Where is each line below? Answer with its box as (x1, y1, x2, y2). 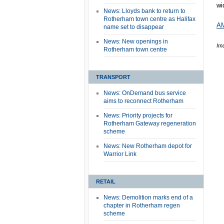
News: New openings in (103, 38, 168, 45)
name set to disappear (103, 23, 164, 30)
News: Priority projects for (103, 112, 172, 119)
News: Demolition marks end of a (103, 194, 193, 201)
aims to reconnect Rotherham (103, 97, 183, 104)
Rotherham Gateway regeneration (103, 120, 196, 127)
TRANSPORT (96, 74, 130, 80)
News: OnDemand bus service (103, 89, 186, 96)
